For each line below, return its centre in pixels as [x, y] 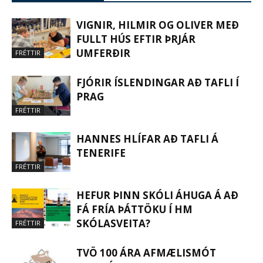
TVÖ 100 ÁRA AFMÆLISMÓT [146, 252]
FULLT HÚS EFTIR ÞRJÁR [136, 39]
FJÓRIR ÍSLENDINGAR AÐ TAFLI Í [158, 82]
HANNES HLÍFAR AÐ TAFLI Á [147, 139]
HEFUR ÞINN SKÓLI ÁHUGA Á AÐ [157, 195]
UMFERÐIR [103, 53]
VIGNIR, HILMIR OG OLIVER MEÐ [158, 25]
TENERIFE [101, 153]
